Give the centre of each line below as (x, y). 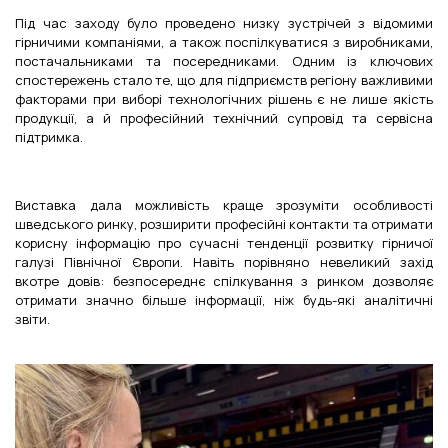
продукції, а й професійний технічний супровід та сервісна (224, 117)
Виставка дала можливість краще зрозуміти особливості (224, 204)
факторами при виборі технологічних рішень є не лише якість (224, 98)
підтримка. (49, 136)
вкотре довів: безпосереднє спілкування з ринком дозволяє (224, 280)
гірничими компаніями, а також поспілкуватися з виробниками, (224, 41)
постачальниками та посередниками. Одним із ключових (224, 60)
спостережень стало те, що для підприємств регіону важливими (224, 79)
